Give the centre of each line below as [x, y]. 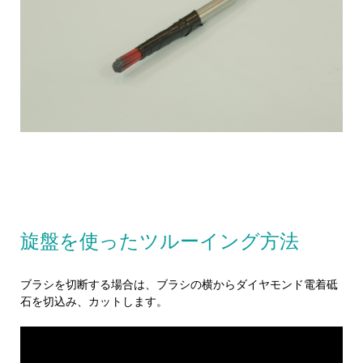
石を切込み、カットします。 [94, 302]
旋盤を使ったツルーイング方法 [160, 242]
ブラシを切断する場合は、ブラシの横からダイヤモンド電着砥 [179, 285]
